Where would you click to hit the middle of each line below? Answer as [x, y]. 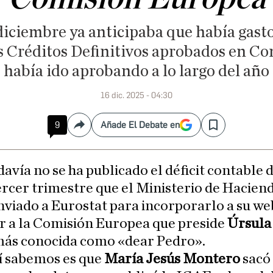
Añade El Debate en [140, 125]
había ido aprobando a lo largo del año [136, 71]
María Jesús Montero [172, 259]
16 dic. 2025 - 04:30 [136, 95]
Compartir [100, 130]
